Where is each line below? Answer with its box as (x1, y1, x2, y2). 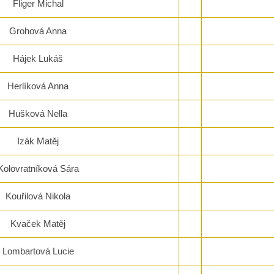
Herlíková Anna (7, 81, 68, 92)
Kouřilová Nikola (6, 191, 70, 202)
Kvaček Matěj (10, 218, 65, 229)
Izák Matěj (17, 136, 59, 147)
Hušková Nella (9, 108, 67, 119)
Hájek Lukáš (13, 53, 63, 64)
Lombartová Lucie (2, 246, 74, 257)
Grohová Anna (9, 26, 67, 37)
